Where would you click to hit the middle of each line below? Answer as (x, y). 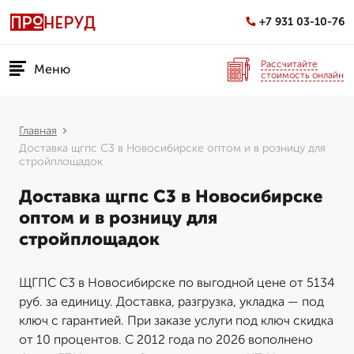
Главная (38, 131)
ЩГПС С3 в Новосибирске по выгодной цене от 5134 (177, 282)
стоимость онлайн (302, 75)
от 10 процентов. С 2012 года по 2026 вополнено (166, 339)
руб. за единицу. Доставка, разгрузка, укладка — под (171, 301)
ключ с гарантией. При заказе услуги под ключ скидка (176, 320)
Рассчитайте (289, 64)
